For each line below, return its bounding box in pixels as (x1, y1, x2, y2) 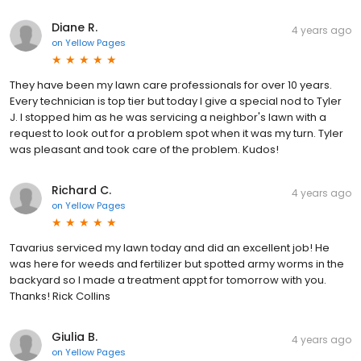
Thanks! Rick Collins (10, 288, 110, 304)
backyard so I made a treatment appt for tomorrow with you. (10, 272, 326, 288)
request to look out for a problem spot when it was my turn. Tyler (10, 125, 343, 141)
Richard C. (52, 181, 111, 198)
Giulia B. (52, 328, 98, 345)
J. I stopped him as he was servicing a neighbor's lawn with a (10, 109, 326, 125)
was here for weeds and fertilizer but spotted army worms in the (10, 255, 344, 272)
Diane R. (52, 19, 98, 35)
